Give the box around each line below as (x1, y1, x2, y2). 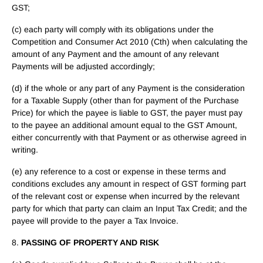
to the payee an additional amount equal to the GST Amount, (12, 120, 237, 130)
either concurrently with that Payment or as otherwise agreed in (12, 133, 247, 142)
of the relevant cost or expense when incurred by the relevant (12, 191, 240, 201)
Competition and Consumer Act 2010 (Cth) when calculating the (12, 37, 248, 46)
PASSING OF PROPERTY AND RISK (21, 238, 159, 247)
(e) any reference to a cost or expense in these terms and (12, 167, 226, 176)
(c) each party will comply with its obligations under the (12, 25, 214, 34)
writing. (12, 145, 38, 154)
